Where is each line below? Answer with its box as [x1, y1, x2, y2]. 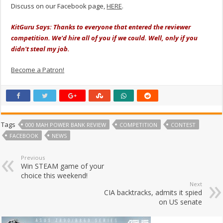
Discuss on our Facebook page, [11, 1, 107, 10]
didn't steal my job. [11, 44, 72, 53]
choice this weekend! [21, 170, 88, 180]
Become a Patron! [11, 65, 65, 74]
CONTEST [171, 120, 196, 128]
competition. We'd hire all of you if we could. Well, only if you [11, 33, 198, 42]
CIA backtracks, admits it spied [104, 187, 202, 197]
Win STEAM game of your [21, 161, 105, 171]
